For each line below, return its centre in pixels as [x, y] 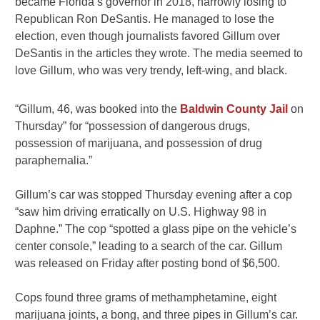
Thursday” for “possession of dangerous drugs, [133, 126]
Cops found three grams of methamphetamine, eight [146, 297]
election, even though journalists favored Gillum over [148, 36]
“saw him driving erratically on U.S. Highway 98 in [141, 211]
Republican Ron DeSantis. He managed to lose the [145, 19]
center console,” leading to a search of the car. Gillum [149, 246]
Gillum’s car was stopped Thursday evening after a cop [154, 194]
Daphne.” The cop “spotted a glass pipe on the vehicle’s [156, 229]
